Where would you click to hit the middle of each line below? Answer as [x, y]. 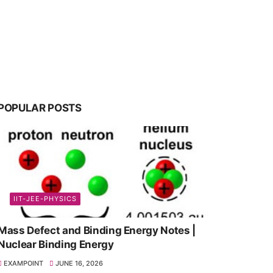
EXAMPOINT [23, 263]
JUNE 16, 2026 [80, 263]
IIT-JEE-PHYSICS [45, 198]
